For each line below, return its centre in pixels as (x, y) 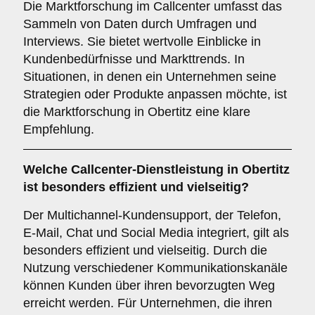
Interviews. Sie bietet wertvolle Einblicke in (142, 41)
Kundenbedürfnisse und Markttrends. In (134, 59)
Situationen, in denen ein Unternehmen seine (150, 77)
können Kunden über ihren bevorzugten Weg (149, 285)
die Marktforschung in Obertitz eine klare (137, 112)
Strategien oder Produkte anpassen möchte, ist (155, 94)
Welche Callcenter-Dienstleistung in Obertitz (156, 169)
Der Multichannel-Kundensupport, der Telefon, (152, 215)
